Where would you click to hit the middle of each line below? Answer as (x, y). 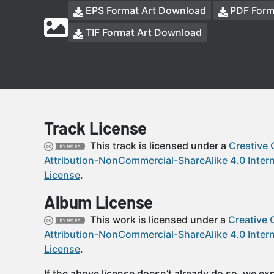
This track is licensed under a (158, 146)
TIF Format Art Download (143, 32)
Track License (95, 128)
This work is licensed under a (158, 220)
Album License (98, 202)
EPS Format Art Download (146, 10)
